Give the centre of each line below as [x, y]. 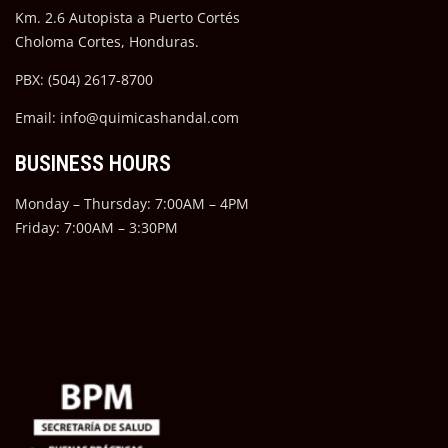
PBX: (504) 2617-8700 [84, 80]
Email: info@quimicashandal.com [127, 118]
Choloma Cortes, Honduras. [107, 42]
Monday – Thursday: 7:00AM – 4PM [132, 204]
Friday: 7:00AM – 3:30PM [96, 228]
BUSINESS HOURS [93, 164]
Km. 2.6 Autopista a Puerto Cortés [127, 18]
